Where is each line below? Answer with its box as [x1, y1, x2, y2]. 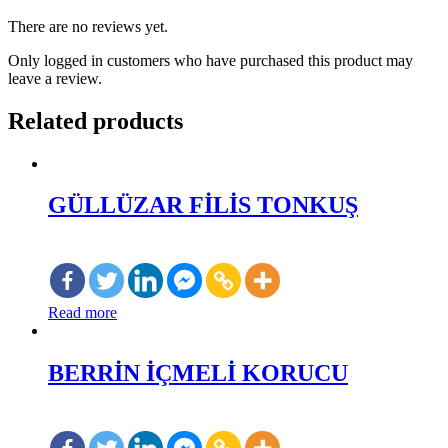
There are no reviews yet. [8, 17, 168, 35]
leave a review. [8, 69, 102, 87]
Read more [48, 304, 117, 322]
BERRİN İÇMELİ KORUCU [48, 360, 348, 387]
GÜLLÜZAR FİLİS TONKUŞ [48, 192, 358, 219]
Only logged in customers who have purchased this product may [8, 51, 413, 69]
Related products [8, 107, 183, 134]
